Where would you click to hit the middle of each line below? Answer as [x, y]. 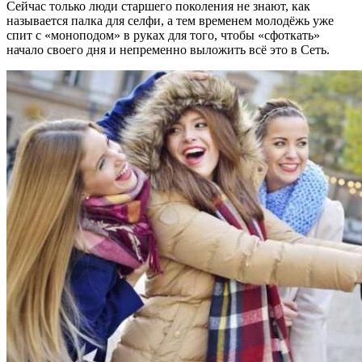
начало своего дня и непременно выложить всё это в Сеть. [168, 50]
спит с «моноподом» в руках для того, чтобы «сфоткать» [163, 36]
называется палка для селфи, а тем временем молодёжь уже [170, 21]
